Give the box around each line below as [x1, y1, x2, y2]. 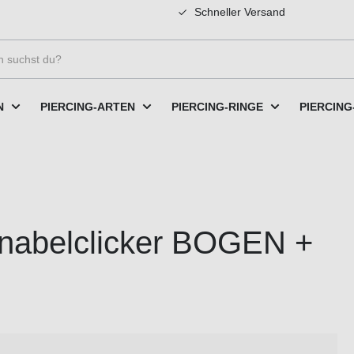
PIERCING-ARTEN [40, 100, 135, 113]
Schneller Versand [191, 6, 285, 18]
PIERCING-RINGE [171, 100, 263, 113]
